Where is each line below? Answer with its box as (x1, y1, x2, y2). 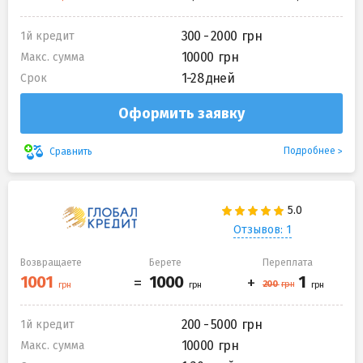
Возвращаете (20, 257, 82, 269)
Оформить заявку (118, 105, 245, 123)
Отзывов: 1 (233, 222, 292, 237)
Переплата (263, 257, 313, 269)
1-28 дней (181, 70, 234, 87)
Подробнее (284, 145, 335, 157)
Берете (149, 257, 181, 269)
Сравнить (47, 145, 95, 157)
